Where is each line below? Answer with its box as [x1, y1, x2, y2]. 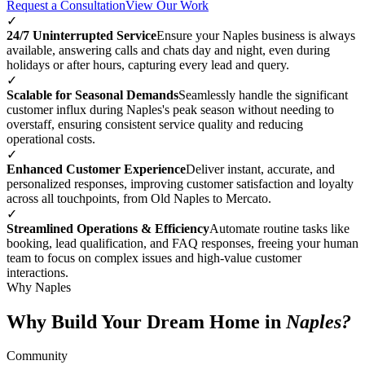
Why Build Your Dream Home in [7, 310, 286, 332]
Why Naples [7, 279, 71, 294]
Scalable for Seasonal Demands [7, 87, 178, 102]
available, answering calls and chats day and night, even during [7, 42, 330, 57]
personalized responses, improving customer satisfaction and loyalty [7, 176, 354, 191]
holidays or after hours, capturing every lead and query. [7, 57, 289, 72]
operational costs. [7, 131, 95, 146]
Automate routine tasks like [209, 221, 350, 235]
